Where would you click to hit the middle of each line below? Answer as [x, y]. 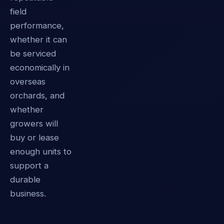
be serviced [33, 53]
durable [25, 179]
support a [29, 165]
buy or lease [34, 137]
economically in [40, 67]
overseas [28, 81]
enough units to [41, 151]
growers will [34, 123]
